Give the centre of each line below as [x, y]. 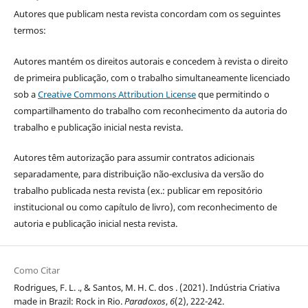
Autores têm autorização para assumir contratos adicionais [134, 157]
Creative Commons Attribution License [117, 94]
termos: [30, 31]
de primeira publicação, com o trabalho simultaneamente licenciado [152, 77]
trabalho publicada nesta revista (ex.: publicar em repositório [138, 190]
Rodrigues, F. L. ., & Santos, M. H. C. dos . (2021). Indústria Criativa [146, 287]
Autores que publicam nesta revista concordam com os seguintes [147, 14]
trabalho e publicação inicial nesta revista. [98, 127]
